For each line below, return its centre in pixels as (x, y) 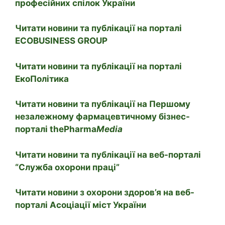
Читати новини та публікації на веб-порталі (108, 154)
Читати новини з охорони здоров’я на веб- (105, 193)
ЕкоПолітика (42, 79)
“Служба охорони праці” (67, 167)
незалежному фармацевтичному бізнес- (102, 117)
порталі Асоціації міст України (81, 205)
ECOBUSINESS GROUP (61, 41)
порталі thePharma (56, 129)
